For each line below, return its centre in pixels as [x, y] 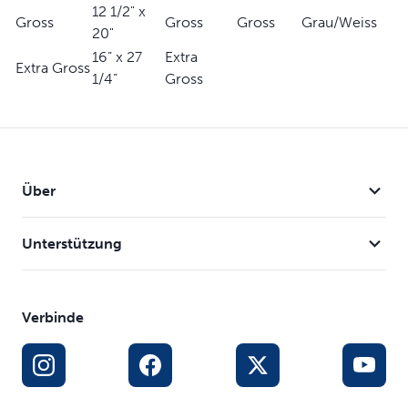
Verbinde [53, 317]
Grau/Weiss [339, 22]
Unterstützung [72, 243]
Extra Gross [53, 68]
